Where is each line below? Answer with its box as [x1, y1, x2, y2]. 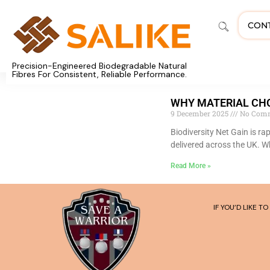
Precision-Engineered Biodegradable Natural [12, 60, 187, 71]
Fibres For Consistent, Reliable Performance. [12, 68, 187, 80]
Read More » [171, 161, 211, 170]
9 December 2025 [171, 108, 230, 118]
